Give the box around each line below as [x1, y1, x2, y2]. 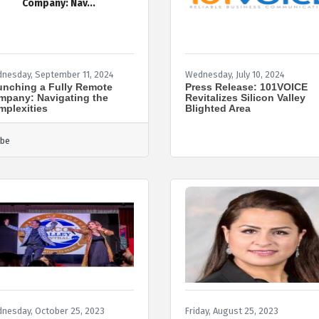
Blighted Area [185, 102, 251, 114]
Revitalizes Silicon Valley [185, 91, 305, 103]
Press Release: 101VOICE [185, 80, 308, 93]
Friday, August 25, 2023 [185, 305, 278, 316]
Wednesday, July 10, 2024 [185, 68, 285, 80]
